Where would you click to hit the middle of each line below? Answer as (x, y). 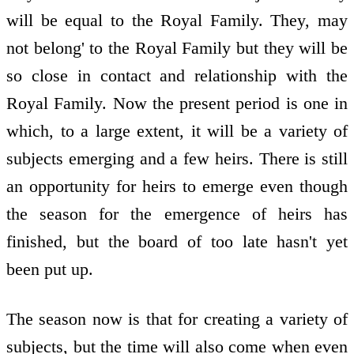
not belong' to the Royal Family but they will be (177, 48)
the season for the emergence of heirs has (177, 214)
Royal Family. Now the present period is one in (177, 104)
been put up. (50, 269)
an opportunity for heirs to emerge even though (177, 186)
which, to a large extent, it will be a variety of (177, 131)
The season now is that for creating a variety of (177, 318)
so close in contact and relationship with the (177, 76)
